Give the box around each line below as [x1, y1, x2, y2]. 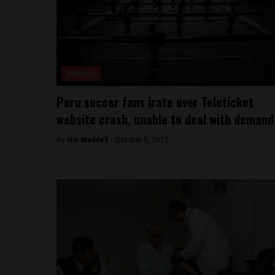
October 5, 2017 [115, 136, 169, 144]
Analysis [66, 69, 96, 78]
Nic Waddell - [67, 136, 115, 144]
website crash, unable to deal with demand [56, 110, 274, 128]
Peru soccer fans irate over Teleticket [56, 93, 254, 111]
